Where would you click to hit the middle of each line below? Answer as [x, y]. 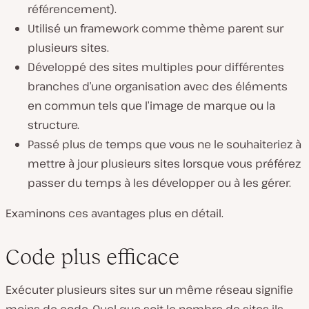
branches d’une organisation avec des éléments [158, 86]
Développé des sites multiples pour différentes [156, 67]
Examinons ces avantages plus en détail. [114, 213]
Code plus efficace [92, 256]
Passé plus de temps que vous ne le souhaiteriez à [165, 144]
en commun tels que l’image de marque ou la [151, 105]
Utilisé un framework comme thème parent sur [156, 28]
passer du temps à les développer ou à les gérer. [159, 182]
